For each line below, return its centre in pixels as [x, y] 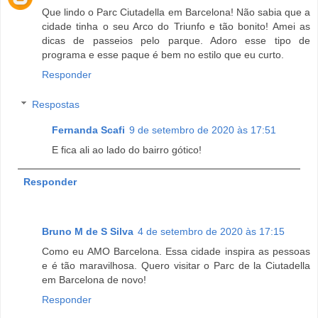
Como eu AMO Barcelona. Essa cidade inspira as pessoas [176, 252]
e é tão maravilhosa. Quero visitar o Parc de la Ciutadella [176, 266]
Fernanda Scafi [89, 130]
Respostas [56, 104]
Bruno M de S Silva [88, 232]
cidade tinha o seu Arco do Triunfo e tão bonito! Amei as [176, 27]
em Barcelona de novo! [94, 280]
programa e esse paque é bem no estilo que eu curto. [163, 55]
